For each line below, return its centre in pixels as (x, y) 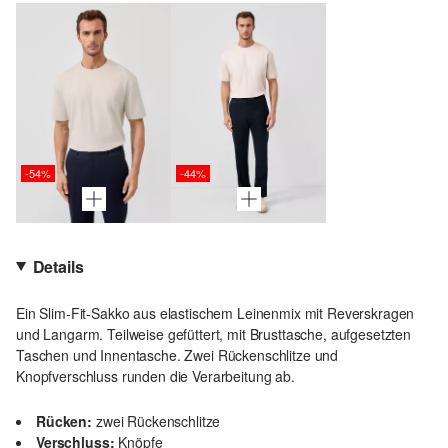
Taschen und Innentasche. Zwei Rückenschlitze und (177, 354)
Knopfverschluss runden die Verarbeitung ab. (155, 375)
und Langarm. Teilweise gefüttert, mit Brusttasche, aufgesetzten (213, 333)
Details (58, 266)
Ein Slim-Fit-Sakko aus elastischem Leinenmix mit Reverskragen (215, 312)
